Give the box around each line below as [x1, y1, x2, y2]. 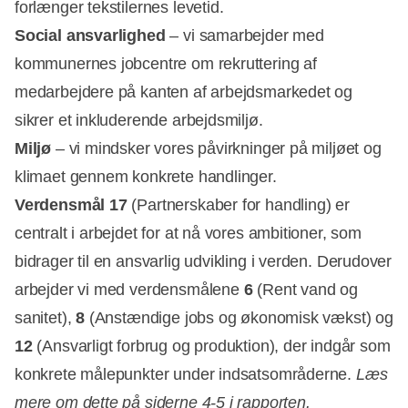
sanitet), [15, 308, 76, 327]
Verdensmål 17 [15, 195, 127, 214]
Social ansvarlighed [15, 25, 166, 45]
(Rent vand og [252, 280, 358, 299]
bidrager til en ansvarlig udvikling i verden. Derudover [15, 251, 393, 270]
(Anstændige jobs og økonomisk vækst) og [85, 308, 393, 327]
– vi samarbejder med [165, 25, 324, 45]
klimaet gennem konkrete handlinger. [15, 167, 277, 186]
